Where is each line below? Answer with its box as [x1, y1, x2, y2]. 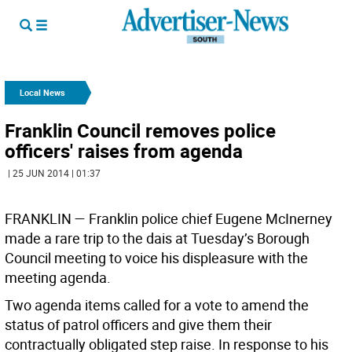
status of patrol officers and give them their [5, 315, 272, 334]
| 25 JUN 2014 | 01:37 [8, 167, 101, 179]
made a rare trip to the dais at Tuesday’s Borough [5, 229, 310, 247]
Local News [20, 86, 65, 98]
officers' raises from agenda [5, 138, 243, 163]
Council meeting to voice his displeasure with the [5, 248, 308, 267]
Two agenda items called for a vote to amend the [5, 295, 309, 314]
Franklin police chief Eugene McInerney [86, 209, 332, 228]
